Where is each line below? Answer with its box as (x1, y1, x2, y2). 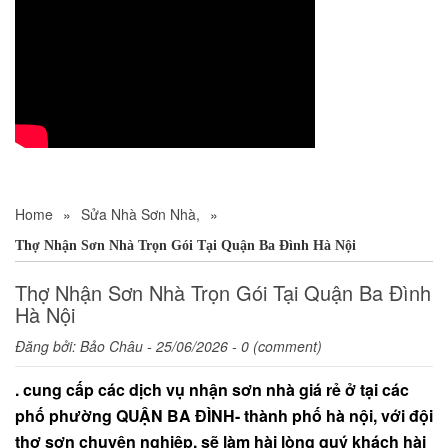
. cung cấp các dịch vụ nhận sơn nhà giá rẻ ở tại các (15, 378, 409, 402)
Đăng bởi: (15, 336, 80, 357)
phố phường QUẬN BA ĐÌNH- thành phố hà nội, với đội (15, 404, 433, 428)
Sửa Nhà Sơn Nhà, (81, 204, 200, 225)
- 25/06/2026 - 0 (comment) (143, 336, 322, 357)
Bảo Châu (80, 336, 143, 357)
